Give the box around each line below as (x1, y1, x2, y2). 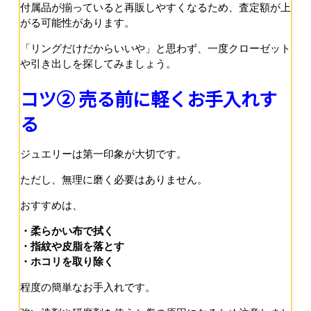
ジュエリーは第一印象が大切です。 (20, 148, 187, 160)
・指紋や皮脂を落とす (20, 240, 124, 253)
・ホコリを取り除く (20, 255, 114, 268)
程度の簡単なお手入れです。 (20, 281, 155, 294)
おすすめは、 (20, 199, 83, 212)
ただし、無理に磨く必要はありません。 (20, 174, 208, 186)
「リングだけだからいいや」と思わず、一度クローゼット (20, 42, 291, 54)
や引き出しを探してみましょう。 (20, 57, 176, 69)
